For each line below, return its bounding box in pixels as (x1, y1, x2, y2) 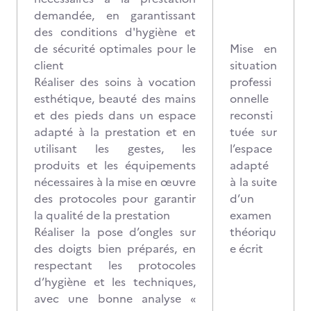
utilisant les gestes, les (34, 140, 196, 157)
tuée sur (230, 124, 277, 140)
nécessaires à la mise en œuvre (34, 174, 196, 190)
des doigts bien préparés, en (34, 240, 196, 257)
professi (230, 74, 271, 90)
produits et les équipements (34, 157, 196, 174)
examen (230, 207, 271, 224)
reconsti (230, 107, 273, 124)
